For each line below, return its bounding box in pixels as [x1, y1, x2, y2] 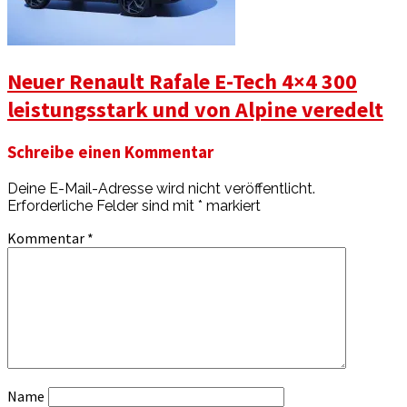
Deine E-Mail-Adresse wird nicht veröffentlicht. [7, 179, 315, 197]
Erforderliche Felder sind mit [7, 196, 198, 214]
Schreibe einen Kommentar [7, 142, 213, 163]
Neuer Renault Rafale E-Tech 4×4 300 [7, 67, 357, 96]
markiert [203, 196, 261, 214]
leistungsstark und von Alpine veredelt [7, 95, 383, 124]
